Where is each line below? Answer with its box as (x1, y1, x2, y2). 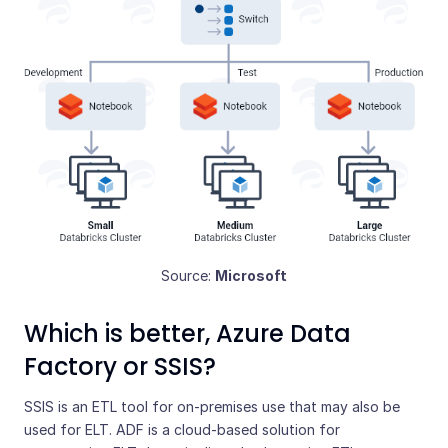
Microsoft (215, 267, 287, 285)
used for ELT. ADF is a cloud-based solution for (24, 421, 340, 439)
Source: (161, 267, 215, 285)
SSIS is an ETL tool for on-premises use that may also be (24, 398, 400, 416)
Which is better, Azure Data (24, 317, 351, 351)
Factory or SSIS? (24, 350, 216, 384)
